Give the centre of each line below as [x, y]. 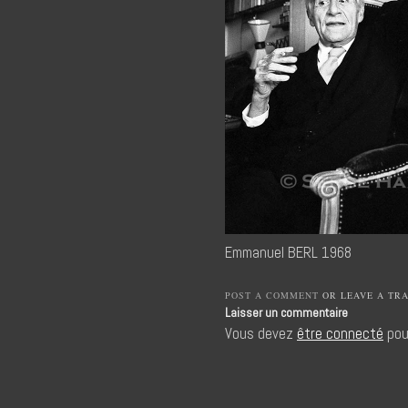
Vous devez [261, 334]
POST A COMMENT [272, 296]
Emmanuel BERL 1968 [288, 253]
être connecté [340, 334]
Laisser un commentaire [286, 313]
